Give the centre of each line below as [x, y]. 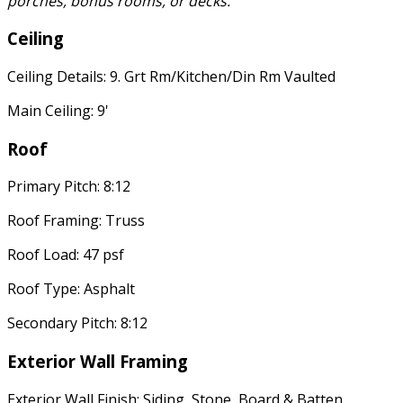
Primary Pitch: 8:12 [69, 187]
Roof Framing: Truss [76, 221]
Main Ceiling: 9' [58, 111]
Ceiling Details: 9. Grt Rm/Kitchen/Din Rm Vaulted [171, 77]
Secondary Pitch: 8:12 [77, 323]
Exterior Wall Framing [98, 362]
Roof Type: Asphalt [71, 289]
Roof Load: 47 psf [66, 255]
